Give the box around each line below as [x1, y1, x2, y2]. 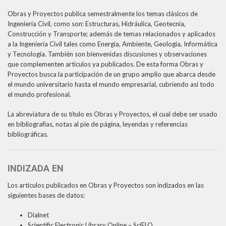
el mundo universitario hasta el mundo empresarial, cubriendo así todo [8, 80, 214, 88]
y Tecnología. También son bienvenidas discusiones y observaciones [8, 49, 207, 58]
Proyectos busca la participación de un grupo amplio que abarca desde [8, 70, 215, 78]
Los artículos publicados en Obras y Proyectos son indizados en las [8, 181, 204, 189]
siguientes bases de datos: [8, 191, 85, 199]
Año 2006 [8, 6, 35, 13]
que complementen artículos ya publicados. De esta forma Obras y [8, 60, 203, 68]
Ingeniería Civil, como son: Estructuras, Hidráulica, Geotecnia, [8, 19, 186, 28]
